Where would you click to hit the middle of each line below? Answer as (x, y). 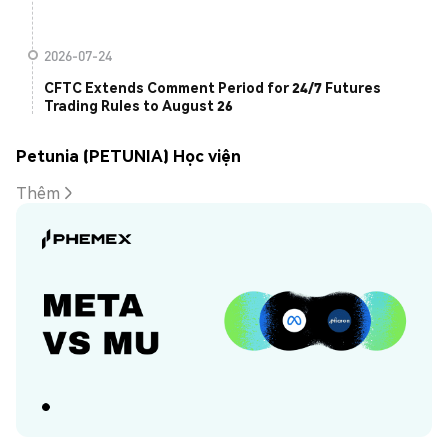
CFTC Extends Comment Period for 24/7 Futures (212, 87)
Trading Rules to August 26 (138, 105)
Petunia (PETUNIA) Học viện (128, 155)
